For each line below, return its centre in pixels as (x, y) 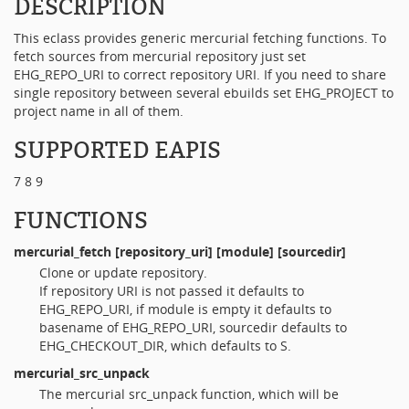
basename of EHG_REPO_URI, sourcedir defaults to (193, 327)
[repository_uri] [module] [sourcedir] (229, 252)
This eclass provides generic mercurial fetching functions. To (200, 38)
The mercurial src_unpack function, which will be (189, 393)
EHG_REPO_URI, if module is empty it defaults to (185, 309)
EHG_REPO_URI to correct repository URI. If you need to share (200, 74)
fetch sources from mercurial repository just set (160, 56)
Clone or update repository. (123, 272)
